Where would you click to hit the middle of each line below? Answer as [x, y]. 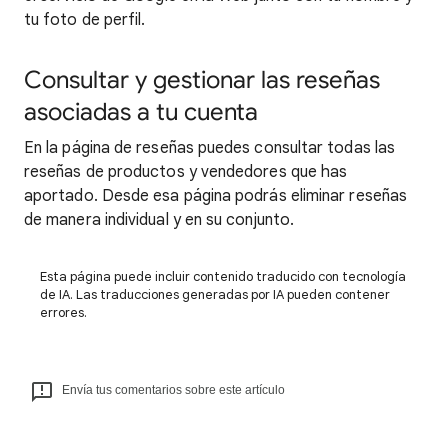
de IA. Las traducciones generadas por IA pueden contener [215, 295]
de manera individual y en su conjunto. [159, 220]
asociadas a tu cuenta [141, 112]
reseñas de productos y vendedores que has [186, 172]
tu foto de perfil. [85, 20]
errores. [63, 313]
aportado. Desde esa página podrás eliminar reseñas [215, 196]
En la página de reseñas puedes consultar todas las [209, 148]
